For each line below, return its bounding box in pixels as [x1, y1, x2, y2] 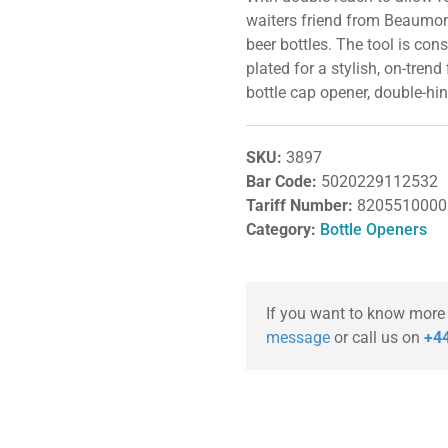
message [265, 328, 330, 347]
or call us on [329, 328, 424, 347]
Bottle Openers [319, 220, 427, 239]
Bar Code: [245, 172, 321, 191]
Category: [245, 220, 316, 239]
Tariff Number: [245, 196, 357, 215]
